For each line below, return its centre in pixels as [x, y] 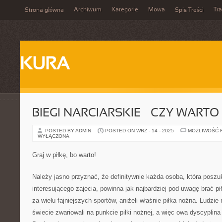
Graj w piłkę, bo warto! [64, 155]
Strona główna [44, 10]
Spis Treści [189, 10]
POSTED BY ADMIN [69, 131]
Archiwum [88, 10]
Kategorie [125, 10]
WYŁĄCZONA [54, 136]
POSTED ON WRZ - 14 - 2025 [139, 131]
